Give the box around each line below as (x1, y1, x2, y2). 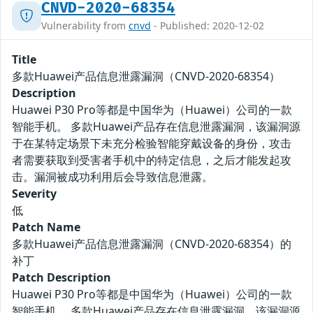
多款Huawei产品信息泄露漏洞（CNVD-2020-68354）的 (12, 236, 291, 252)
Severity (12, 186, 57, 202)
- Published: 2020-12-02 (151, 19, 264, 33)
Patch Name (12, 219, 80, 235)
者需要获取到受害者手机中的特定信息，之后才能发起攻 (12, 152, 291, 168)
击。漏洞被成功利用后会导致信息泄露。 (12, 169, 213, 185)
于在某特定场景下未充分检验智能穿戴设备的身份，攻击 (12, 136, 291, 152)
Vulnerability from (41, 19, 129, 33)
